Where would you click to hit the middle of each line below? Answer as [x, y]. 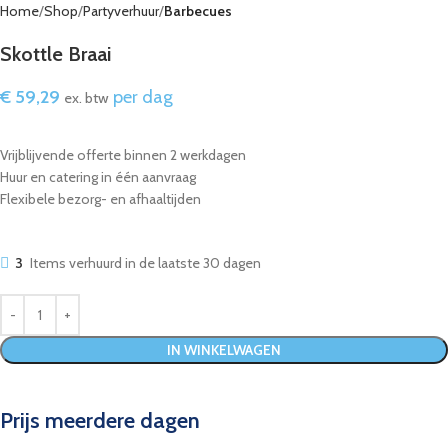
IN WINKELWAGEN [224, 349]
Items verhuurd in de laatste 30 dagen [145, 262]
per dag [141, 96]
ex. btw [86, 97]
